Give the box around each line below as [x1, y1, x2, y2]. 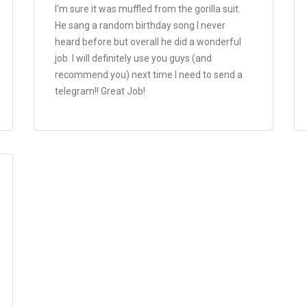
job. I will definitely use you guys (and [55, 53, 212, 64]
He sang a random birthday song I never [55, 20, 225, 31]
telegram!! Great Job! [55, 86, 145, 97]
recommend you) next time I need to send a [55, 69, 243, 80]
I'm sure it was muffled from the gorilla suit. [55, 3, 241, 14]
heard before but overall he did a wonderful [55, 36, 241, 47]
